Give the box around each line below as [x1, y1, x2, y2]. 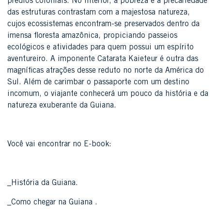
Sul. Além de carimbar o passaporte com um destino [7, 78, 189, 86]
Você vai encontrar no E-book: [7, 140, 111, 148]
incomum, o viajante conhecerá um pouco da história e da [7, 90, 208, 98]
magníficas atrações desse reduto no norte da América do [7, 67, 204, 75]
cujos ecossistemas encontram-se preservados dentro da [7, 20, 200, 28]
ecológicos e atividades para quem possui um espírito [7, 44, 194, 51]
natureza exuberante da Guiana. [7, 102, 116, 109]
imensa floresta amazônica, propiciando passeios [7, 32, 177, 40]
